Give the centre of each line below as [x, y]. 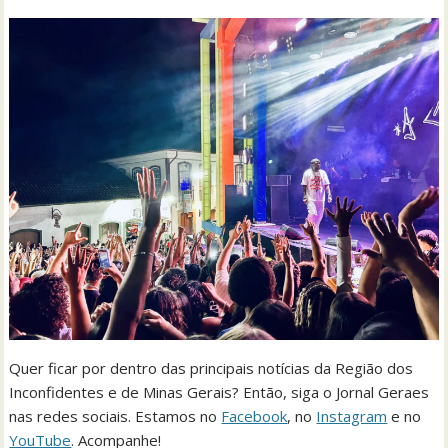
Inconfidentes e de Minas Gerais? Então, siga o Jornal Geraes [219, 391]
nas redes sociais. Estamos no [115, 415]
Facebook [254, 415]
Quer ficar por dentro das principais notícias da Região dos [211, 367]
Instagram [352, 415]
